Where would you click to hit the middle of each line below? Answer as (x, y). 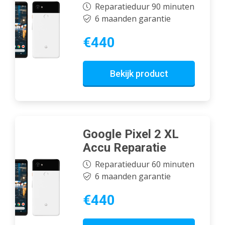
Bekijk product (139, 73)
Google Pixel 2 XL (131, 134)
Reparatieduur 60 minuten (144, 164)
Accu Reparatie (125, 147)
